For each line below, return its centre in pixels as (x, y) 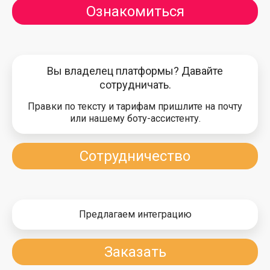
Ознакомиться (135, 11)
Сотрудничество (135, 156)
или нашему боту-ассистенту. (135, 118)
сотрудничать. (135, 85)
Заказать (135, 252)
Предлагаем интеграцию (135, 214)
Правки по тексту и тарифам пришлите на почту (135, 106)
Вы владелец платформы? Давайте (135, 71)
